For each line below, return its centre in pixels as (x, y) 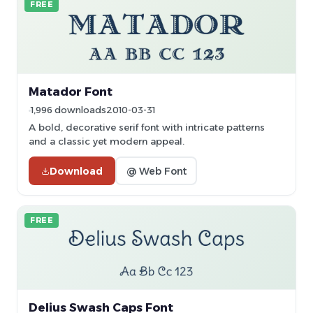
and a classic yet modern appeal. (107, 141)
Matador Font (71, 92)
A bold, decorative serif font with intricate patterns (147, 127)
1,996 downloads (68, 110)
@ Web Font (156, 171)
